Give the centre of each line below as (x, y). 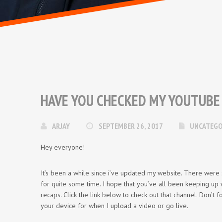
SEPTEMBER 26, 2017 (131, 126)
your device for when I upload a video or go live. (114, 206)
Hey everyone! (63, 147)
